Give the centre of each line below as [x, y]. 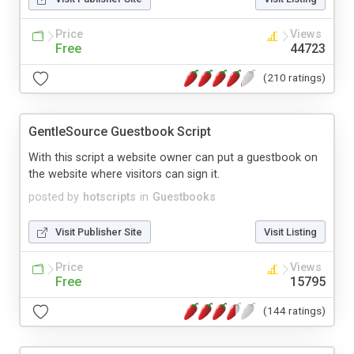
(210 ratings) [294, 78]
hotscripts [109, 197]
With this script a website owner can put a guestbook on [173, 157]
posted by [54, 197]
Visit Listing [290, 232]
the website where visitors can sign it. [124, 174]
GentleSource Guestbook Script [120, 131]
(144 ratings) [294, 311]
